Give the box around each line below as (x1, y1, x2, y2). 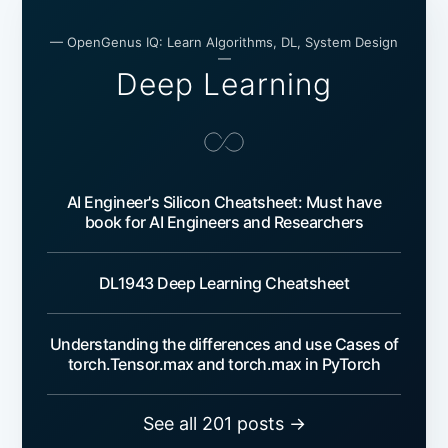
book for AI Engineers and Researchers (84, 212, 364, 233)
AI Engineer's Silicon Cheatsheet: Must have (66, 192, 382, 213)
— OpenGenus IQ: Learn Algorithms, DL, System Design (50, 34, 398, 51)
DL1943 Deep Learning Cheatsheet (98, 273, 350, 294)
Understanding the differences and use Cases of (49, 334, 399, 355)
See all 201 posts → (142, 413, 306, 435)
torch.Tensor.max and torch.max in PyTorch (67, 354, 381, 375)
